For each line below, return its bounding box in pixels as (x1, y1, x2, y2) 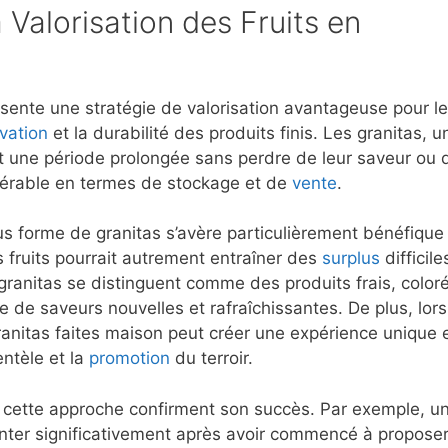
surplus (322, 248, 380, 269)
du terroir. (170, 348, 253, 369)
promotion (89, 348, 170, 369)
